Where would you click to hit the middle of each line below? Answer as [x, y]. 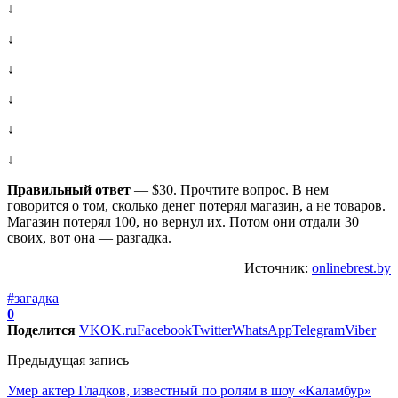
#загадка [33, 298]
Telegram [318, 330]
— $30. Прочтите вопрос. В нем [230, 189]
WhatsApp [262, 330]
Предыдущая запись [68, 360]
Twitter [212, 330]
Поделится [41, 330]
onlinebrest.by [351, 267]
